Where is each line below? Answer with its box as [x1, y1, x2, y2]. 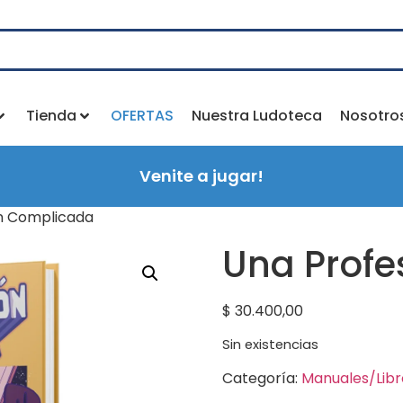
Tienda [25, 105, 76, 126]
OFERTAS [110, 105, 174, 126]
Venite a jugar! [139, 165, 264, 187]
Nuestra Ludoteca [191, 105, 322, 126]
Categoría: [221, 367, 301, 389]
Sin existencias [221, 336, 318, 354]
